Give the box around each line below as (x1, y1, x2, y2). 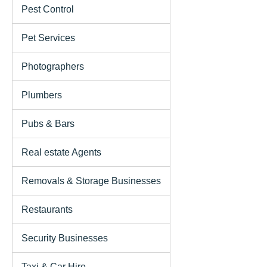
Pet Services (21, 32, 75, 43)
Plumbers (21, 89, 62, 100)
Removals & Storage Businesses (21, 175, 161, 186)
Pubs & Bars (21, 118, 74, 129)
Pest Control (21, 4, 74, 14)
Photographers (21, 61, 84, 72)
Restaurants (21, 204, 73, 215)
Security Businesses (21, 232, 108, 243)
